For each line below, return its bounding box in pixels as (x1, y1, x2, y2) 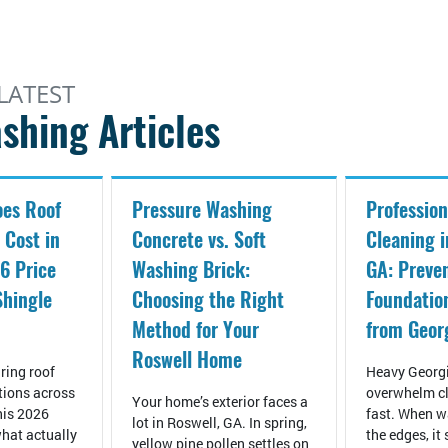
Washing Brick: (131, 256, 250, 284)
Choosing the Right (131, 286, 284, 314)
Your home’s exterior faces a (131, 392, 308, 412)
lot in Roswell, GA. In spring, (131, 413, 307, 433)
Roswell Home (131, 346, 242, 374)
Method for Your (131, 316, 259, 344)
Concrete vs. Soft (131, 226, 266, 254)
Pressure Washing (131, 196, 272, 224)
